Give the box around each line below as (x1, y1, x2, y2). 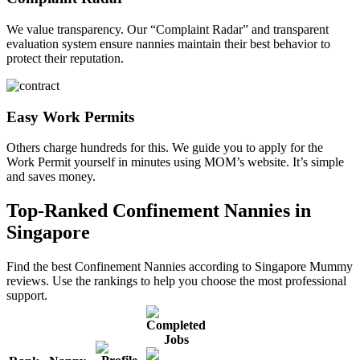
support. (6, 288, 47, 303)
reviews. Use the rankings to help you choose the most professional (6, 274, 346, 288)
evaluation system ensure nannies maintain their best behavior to (6, 37, 330, 51)
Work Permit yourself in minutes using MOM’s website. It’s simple (6, 155, 344, 170)
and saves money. (6, 170, 96, 184)
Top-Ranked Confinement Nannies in (6, 200, 311, 222)
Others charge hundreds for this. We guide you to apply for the (6, 141, 323, 155)
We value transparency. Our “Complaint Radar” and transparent (6, 22, 329, 36)
